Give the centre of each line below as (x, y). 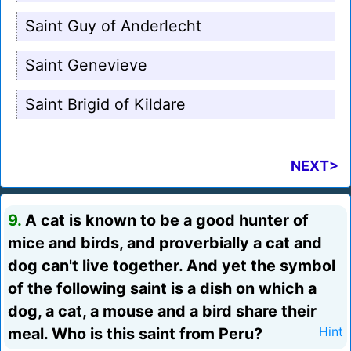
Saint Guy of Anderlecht (113, 26)
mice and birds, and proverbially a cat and (165, 243)
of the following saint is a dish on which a (162, 289)
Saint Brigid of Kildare (105, 105)
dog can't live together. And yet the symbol (172, 266)
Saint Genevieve (86, 65)
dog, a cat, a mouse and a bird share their (162, 311)
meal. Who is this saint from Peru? (135, 334)
